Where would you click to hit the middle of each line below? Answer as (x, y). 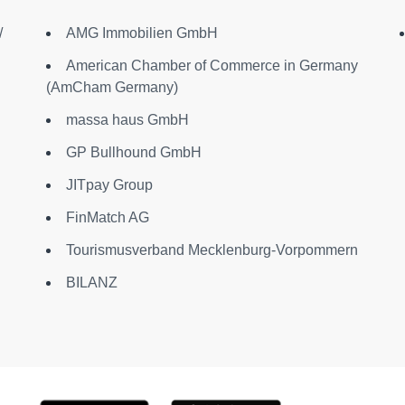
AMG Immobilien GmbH (141, 33)
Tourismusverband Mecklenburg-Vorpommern (212, 250)
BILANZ (91, 283)
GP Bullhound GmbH (133, 152)
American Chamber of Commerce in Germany (212, 66)
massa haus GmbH (127, 120)
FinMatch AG (107, 217)
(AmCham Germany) (112, 87)
